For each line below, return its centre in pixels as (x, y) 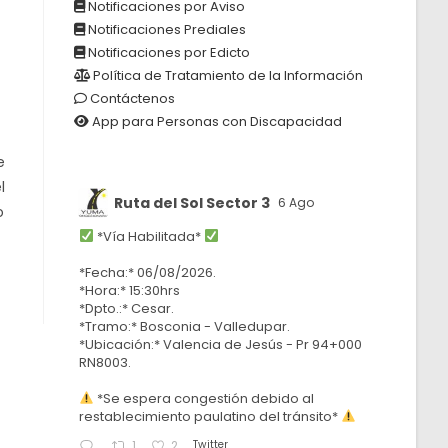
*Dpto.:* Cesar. (127, 308)
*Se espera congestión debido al (204, 398)
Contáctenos (131, 98)
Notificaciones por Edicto (168, 52)
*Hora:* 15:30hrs (130, 290)
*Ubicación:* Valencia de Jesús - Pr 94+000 (221, 344)
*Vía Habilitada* (149, 236)
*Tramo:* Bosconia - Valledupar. (185, 326)
